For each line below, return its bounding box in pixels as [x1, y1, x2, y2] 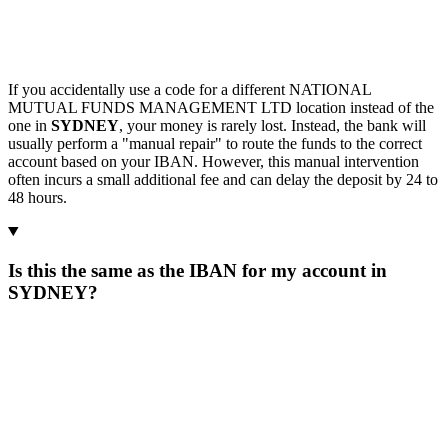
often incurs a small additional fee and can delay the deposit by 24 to [8, 170, 438, 188]
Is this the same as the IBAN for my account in [8, 259, 387, 281]
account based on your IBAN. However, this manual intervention [8, 152, 419, 170]
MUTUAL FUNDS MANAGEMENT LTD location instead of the [8, 98, 434, 116]
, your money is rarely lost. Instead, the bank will [119, 116, 426, 134]
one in [8, 116, 51, 134]
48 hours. [8, 188, 67, 206]
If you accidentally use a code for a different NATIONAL [8, 80, 371, 98]
